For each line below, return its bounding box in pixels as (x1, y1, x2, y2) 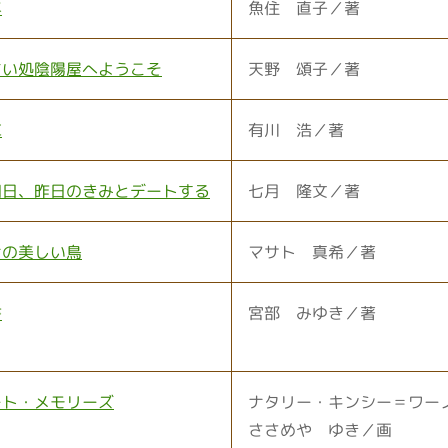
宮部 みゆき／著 (248, 302, 376, 324)
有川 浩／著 (248, 119, 344, 141)
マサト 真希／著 (248, 241, 376, 263)
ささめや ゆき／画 (248, 419, 392, 441)
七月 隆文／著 (248, 180, 360, 202)
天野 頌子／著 (248, 58, 360, 80)
